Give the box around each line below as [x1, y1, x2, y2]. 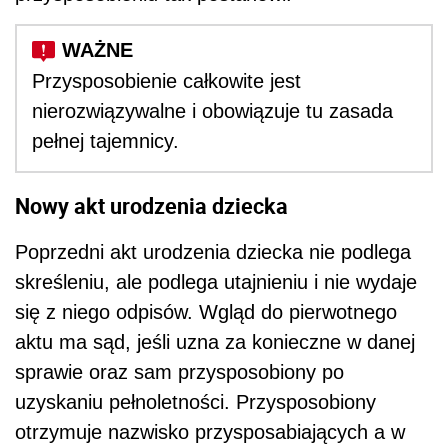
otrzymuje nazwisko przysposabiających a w [15, 420, 405, 443]
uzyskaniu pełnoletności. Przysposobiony [15, 390, 376, 413]
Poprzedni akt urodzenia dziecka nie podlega [15, 240, 411, 263]
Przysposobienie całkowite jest [32, 70, 301, 93]
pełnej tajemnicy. [32, 130, 179, 153]
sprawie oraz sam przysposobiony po [15, 360, 344, 383]
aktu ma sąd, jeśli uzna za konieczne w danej [15, 330, 415, 353]
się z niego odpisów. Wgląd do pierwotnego [15, 300, 397, 323]
